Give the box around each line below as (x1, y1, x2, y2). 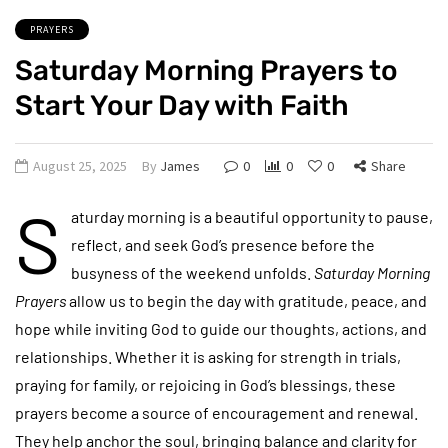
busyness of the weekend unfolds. (71, 262, 314, 282)
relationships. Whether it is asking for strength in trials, (15, 346, 401, 366)
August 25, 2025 (33, 156, 127, 175)
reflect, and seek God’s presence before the (71, 234, 375, 254)
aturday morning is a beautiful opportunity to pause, (71, 206, 433, 226)
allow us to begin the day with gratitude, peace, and (66, 290, 427, 310)
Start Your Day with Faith (15, 88, 349, 122)
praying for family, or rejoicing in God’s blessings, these (15, 374, 396, 394)
